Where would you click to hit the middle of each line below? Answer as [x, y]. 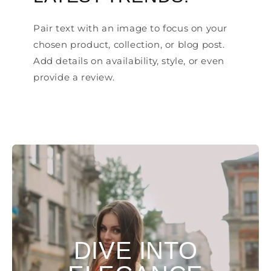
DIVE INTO [135, 250]
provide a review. [74, 77]
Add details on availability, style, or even [129, 61]
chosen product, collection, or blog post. [129, 45]
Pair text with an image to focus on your [131, 28]
